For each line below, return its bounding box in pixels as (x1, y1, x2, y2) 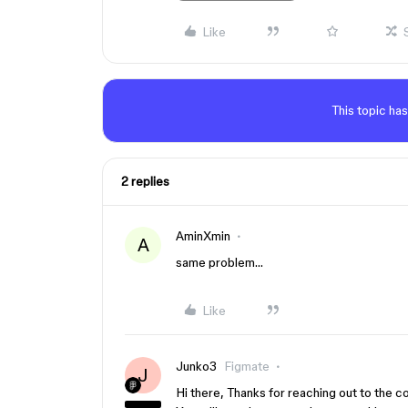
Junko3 (176, 359, 217, 373)
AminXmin (176, 229, 230, 243)
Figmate (224, 359, 270, 373)
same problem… (176, 255, 263, 270)
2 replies (121, 174, 169, 189)
